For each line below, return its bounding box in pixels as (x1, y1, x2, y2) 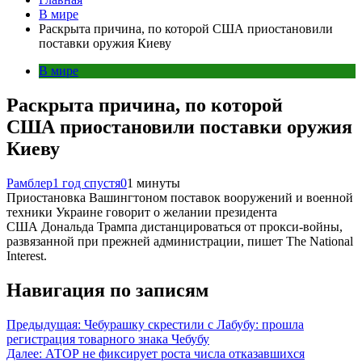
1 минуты (127, 175, 180, 190)
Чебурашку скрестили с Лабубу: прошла (84, 317, 304, 331)
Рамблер (6, 175, 53, 190)
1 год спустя (53, 175, 120, 190)
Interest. (6, 248, 47, 263)
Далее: (6, 346, 42, 360)
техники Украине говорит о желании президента (6, 204, 277, 219)
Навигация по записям (6, 279, 208, 301)
